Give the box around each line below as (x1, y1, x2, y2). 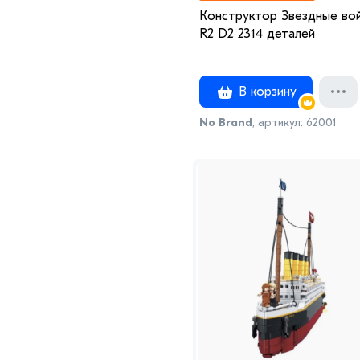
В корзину (235, 84, 297, 99)
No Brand (199, 115, 252, 129)
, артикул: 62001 (252, 115, 336, 129)
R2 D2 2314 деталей (199, 26, 315, 41)
